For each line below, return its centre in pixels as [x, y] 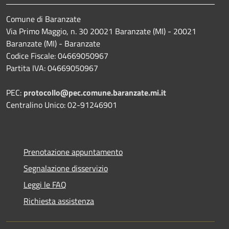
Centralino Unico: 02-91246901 [62, 105]
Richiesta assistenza [59, 201]
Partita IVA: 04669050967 [52, 68]
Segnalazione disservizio [66, 168]
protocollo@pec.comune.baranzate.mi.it [95, 93]
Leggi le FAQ [45, 185]
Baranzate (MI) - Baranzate [53, 44]
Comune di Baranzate [43, 19]
